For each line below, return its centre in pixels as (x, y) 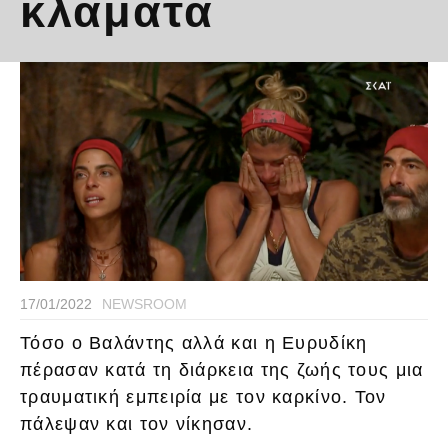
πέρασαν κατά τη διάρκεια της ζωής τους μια (222, 370)
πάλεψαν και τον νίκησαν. (137, 424)
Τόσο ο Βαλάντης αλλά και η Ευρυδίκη (194, 343)
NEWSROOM (144, 304)
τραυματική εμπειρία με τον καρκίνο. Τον (203, 397)
